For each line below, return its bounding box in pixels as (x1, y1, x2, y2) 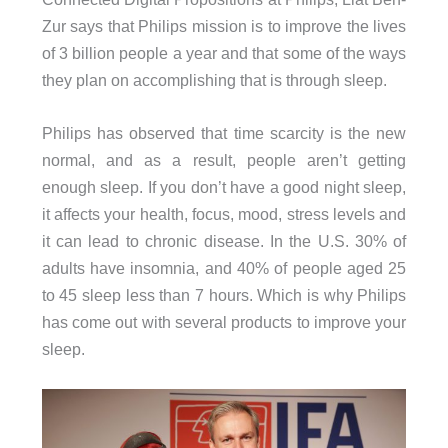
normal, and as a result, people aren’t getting (41, 151, 407, 169)
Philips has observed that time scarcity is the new (41, 124, 407, 142)
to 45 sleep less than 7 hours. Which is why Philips (41, 286, 407, 304)
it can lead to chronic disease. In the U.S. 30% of (41, 232, 407, 250)
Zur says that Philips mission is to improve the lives (41, 16, 407, 35)
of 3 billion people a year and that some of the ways (41, 43, 407, 62)
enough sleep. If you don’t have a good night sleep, (41, 178, 407, 196)
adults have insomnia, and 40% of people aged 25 (41, 259, 407, 277)
